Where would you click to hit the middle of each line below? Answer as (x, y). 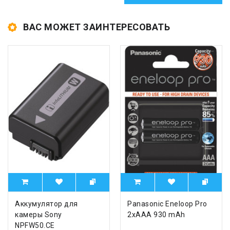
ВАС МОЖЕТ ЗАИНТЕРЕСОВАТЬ (97, 27)
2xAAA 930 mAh (156, 215)
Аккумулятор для (46, 204)
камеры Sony (39, 215)
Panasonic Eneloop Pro (167, 204)
